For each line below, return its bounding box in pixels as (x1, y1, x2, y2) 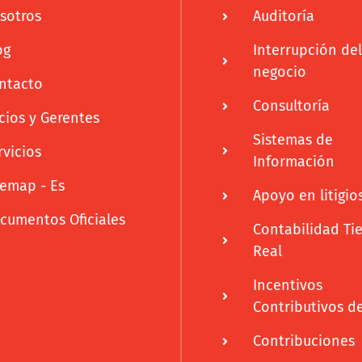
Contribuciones (252, 332, 355, 351)
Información (252, 153, 335, 171)
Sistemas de (252, 131, 333, 149)
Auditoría (252, 7, 314, 26)
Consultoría (252, 97, 330, 116)
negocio (252, 63, 306, 82)
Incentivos (252, 276, 322, 295)
